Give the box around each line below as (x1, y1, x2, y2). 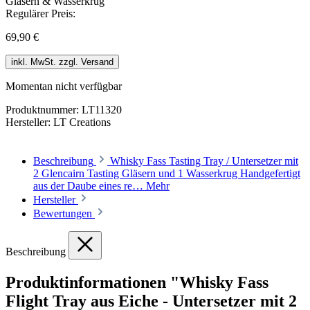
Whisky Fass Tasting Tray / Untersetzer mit (110, 155, 298, 167)
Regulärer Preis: (6, 8, 75, 20)
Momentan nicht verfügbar (6, 80, 122, 93)
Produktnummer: (6, 104, 82, 116)
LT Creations (53, 116, 111, 129)
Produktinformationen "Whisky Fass (6, 273, 268, 292)
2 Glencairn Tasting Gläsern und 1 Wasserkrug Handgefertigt (33, 167, 300, 180)
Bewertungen (33, 208, 95, 220)
